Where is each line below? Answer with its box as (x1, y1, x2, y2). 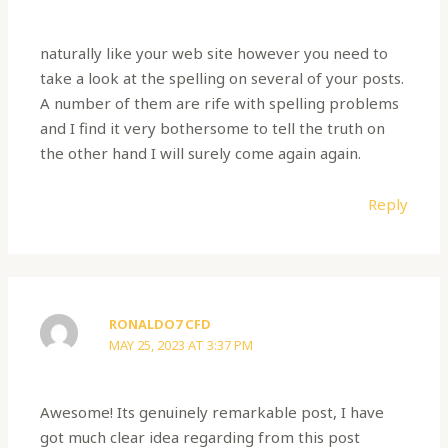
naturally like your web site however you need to (40, 42, 389, 63)
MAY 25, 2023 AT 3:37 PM (109, 336, 254, 355)
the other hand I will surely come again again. (40, 142, 362, 163)
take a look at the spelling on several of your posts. (40, 67, 405, 88)
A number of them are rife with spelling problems (40, 92, 400, 113)
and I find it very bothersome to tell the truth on (40, 117, 386, 138)
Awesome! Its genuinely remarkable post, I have (40, 401, 385, 422)
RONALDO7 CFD (109, 315, 212, 334)
